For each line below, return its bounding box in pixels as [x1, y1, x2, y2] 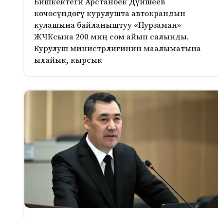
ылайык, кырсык [34, 55, 102, 66]
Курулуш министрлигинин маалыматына [34, 43, 201, 54]
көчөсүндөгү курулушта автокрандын [34, 8, 185, 19]
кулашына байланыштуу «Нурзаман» [34, 20, 181, 31]
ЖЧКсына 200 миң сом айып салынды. [34, 32, 189, 43]
